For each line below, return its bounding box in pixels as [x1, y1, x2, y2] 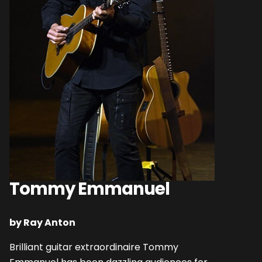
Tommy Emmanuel [9, 176, 170, 201]
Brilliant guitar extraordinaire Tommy [9, 240, 178, 254]
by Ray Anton [9, 215, 75, 229]
